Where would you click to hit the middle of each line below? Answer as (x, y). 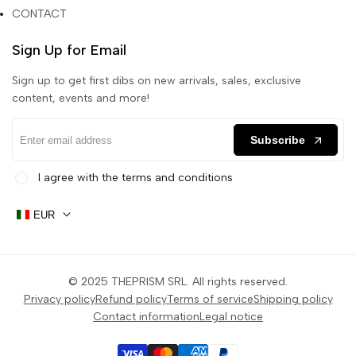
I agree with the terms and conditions (135, 178)
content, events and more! (81, 99)
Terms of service (210, 300)
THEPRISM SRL (149, 282)
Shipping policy (293, 300)
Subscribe (278, 140)
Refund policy (131, 300)
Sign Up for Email (69, 50)
